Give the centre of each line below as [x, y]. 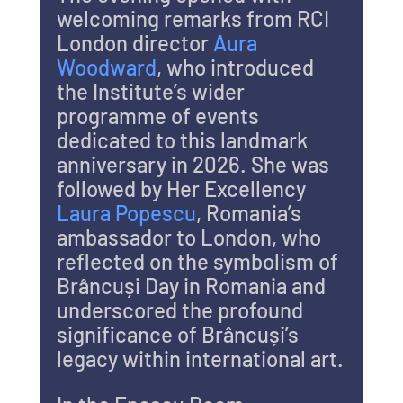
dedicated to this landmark [184, 139]
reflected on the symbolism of [199, 261]
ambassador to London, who [191, 237]
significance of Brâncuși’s [179, 334]
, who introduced [237, 67]
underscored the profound [182, 309]
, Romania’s [251, 212]
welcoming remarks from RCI [195, 18]
